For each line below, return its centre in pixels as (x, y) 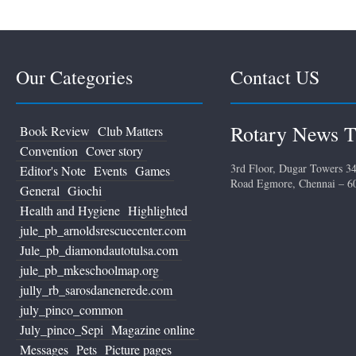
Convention (49, 150)
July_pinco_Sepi (62, 329)
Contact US (275, 77)
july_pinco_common (72, 309)
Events (110, 170)
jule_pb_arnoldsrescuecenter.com (103, 230)
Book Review (55, 130)
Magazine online (153, 329)
